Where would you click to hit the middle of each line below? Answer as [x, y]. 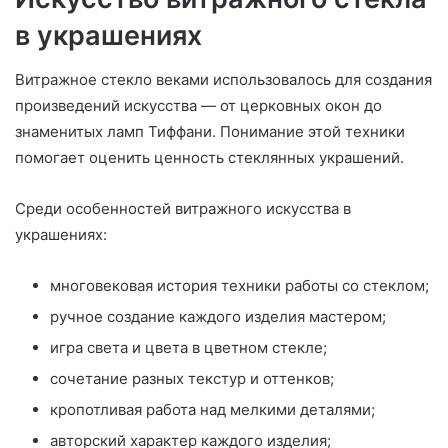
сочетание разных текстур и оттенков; [192, 379]
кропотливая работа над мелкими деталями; [212, 410]
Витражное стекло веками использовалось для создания [223, 80]
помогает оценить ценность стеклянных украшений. [209, 158]
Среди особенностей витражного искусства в [183, 209]
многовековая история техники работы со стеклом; [239, 286]
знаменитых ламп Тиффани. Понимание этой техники [210, 132]
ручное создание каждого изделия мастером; [218, 317]
